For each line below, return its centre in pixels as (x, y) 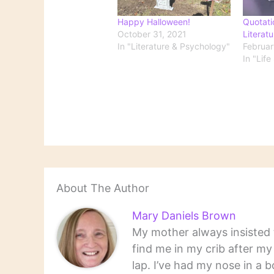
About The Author (103, 188)
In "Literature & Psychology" (174, 46)
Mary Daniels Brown (184, 216)
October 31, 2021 (152, 34)
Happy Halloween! (154, 22)
